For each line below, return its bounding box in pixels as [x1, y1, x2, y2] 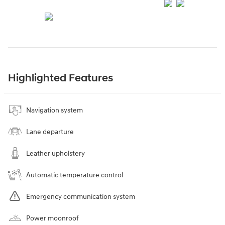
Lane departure [26, 128, 74, 137]
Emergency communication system [26, 192, 135, 201]
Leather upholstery [26, 149, 85, 158]
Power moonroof [26, 214, 79, 223]
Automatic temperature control [26, 171, 123, 180]
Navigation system [26, 106, 83, 115]
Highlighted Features [8, 72, 113, 85]
